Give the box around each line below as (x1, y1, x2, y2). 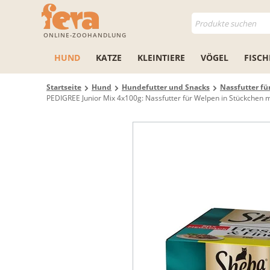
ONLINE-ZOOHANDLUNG (43, 31, 127, 39)
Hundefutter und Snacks (122, 82, 210, 92)
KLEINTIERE (137, 52, 185, 63)
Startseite (46, 82, 81, 92)
